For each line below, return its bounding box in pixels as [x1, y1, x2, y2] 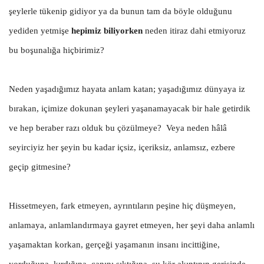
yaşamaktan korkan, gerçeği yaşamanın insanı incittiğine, [9, 239, 220, 249]
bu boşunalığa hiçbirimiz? [9, 45, 104, 55]
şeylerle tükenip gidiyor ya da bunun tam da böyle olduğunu [9, 6, 232, 16]
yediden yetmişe [9, 25, 71, 35]
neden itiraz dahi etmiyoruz [143, 25, 246, 35]
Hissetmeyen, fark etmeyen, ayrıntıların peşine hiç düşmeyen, [9, 200, 236, 210]
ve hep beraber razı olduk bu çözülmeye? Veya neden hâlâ [9, 123, 227, 133]
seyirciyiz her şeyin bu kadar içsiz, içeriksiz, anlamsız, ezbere [9, 142, 235, 152]
